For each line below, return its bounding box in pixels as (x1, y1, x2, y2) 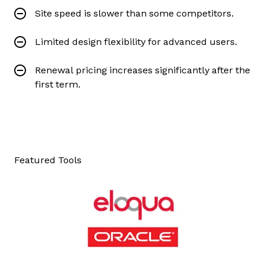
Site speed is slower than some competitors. (35, 8, 234, 18)
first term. (35, 79, 80, 89)
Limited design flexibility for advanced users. (35, 36, 237, 47)
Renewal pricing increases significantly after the (35, 64, 250, 75)
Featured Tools (14, 154, 82, 165)
